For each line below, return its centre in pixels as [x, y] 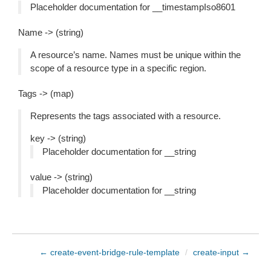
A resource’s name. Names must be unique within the [135, 55]
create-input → [221, 252]
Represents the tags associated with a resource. [126, 116]
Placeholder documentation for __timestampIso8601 [133, 7]
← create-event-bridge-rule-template [109, 252]
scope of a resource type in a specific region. [118, 68]
